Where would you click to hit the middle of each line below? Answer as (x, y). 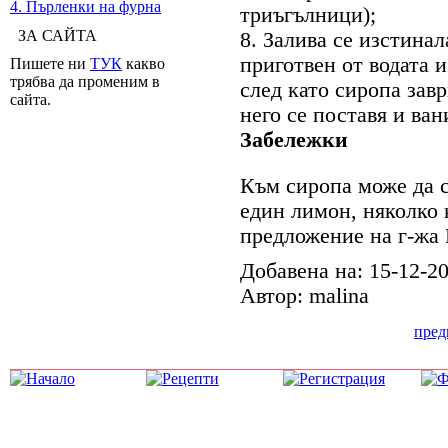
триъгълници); (308, 15)
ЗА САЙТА (53, 35)
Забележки (294, 140)
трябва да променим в (85, 81)
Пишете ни (50, 63)
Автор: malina (304, 296)
